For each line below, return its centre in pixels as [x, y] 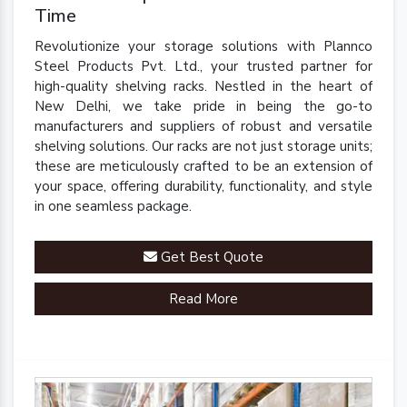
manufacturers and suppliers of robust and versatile [203, 127]
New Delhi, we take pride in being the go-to [203, 107]
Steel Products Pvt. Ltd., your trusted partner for [203, 67]
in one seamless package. [113, 207]
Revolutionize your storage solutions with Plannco [203, 47]
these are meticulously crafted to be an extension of [203, 167]
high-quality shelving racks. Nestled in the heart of [203, 87]
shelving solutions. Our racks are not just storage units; [203, 147]
